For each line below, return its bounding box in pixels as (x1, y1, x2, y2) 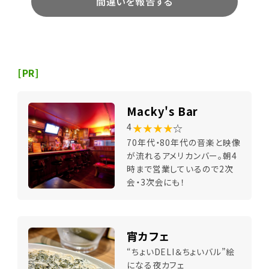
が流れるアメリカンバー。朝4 (127, 149, 237, 162)
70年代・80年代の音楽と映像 (127, 136, 241, 148)
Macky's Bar (127, 103, 199, 119)
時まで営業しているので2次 (127, 162, 234, 175)
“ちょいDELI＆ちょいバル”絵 (127, 245, 235, 258)
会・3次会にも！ (127, 175, 185, 188)
